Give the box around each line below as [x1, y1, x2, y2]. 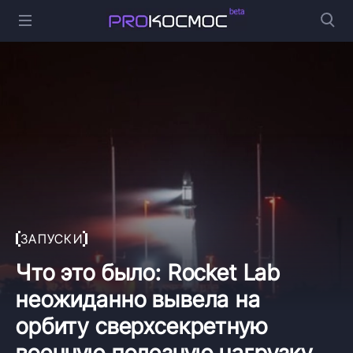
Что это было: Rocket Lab [16, 258, 281, 286]
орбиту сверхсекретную [16, 312, 268, 340]
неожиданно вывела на [16, 285, 261, 313]
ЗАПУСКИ [20, 230, 83, 247]
